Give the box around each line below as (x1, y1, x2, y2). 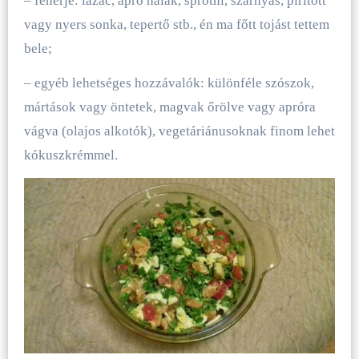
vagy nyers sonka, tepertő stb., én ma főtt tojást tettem (23, 16, 329, 32)
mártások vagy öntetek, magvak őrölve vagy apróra (23, 99, 316, 115)
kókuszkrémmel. (23, 147, 118, 163)
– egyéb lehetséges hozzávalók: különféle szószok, (23, 75, 314, 91)
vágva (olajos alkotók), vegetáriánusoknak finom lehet (23, 123, 335, 139)
